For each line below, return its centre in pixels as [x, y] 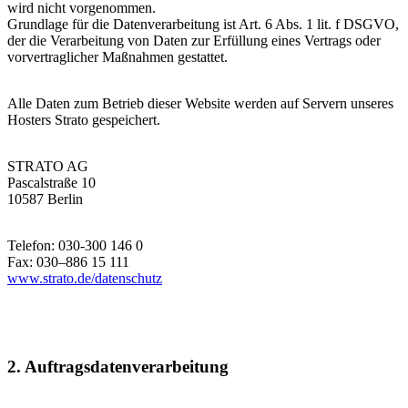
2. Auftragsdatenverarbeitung [118, 367]
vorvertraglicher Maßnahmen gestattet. [117, 56]
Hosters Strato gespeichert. [84, 119]
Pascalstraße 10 [51, 182]
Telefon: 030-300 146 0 [75, 245]
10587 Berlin [45, 199]
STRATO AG [48, 166]
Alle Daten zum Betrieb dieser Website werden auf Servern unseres [200, 103]
